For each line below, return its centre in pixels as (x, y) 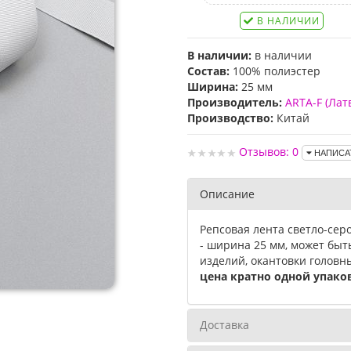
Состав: (208, 71)
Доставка (224, 325)
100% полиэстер (275, 71)
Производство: (230, 118)
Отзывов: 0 (269, 152)
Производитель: (235, 102)
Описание (227, 194)
